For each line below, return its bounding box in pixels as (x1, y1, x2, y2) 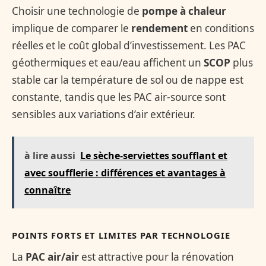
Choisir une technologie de (12, 4, 142, 18)
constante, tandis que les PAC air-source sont (12, 90, 226, 104)
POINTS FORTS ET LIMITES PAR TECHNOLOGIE (12, 229, 230, 242)
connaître (24, 183, 71, 197)
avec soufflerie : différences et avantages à (24, 166, 226, 179)
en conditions (188, 21, 254, 36)
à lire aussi (24, 149, 76, 162)
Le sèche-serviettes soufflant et (80, 149, 228, 162)
